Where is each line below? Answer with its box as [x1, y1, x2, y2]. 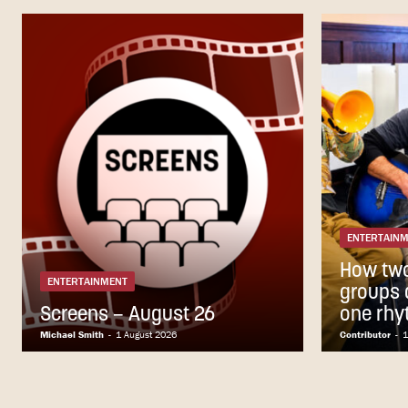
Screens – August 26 [40, 305, 215, 327]
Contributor [340, 328, 391, 342]
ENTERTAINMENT [47, 274, 127, 289]
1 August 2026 [116, 328, 177, 342]
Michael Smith [40, 328, 104, 342]
